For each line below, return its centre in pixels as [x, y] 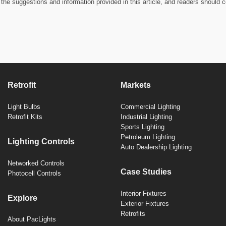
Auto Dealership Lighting [156, 147]
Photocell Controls [34, 173]
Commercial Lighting [150, 106]
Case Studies [146, 172]
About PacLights [32, 219]
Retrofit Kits [25, 117]
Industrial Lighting [146, 117]
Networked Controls [36, 163]
